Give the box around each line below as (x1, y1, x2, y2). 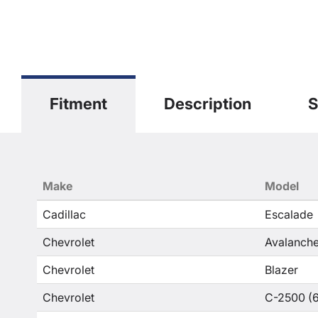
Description (164, 94, 251, 113)
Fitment (50, 94, 107, 113)
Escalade (265, 207, 313, 221)
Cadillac (43, 207, 86, 221)
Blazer (265, 263, 298, 277)
